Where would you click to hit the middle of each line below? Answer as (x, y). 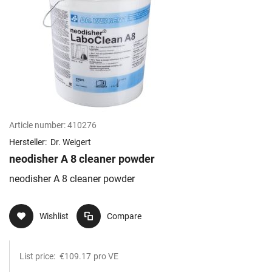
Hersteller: (29, 142)
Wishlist (54, 216)
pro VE (106, 257)
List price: (38, 257)
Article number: (37, 125)
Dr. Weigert (71, 142)
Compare (124, 216)
